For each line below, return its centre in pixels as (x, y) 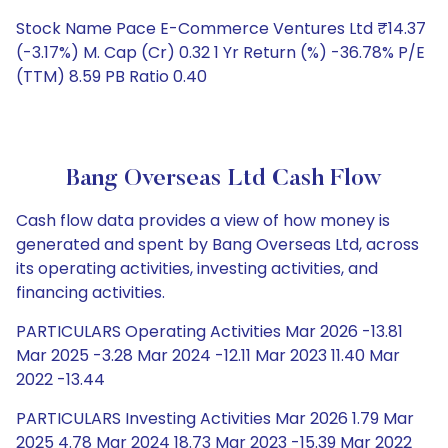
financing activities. (90, 292)
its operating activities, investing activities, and (197, 268)
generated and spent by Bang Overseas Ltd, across (217, 244)
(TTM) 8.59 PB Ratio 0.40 (111, 76)
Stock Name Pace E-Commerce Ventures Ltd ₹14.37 (221, 28)
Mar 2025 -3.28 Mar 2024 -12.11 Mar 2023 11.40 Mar (208, 355)
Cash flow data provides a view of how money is (203, 220)
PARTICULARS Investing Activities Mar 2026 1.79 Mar (215, 418)
